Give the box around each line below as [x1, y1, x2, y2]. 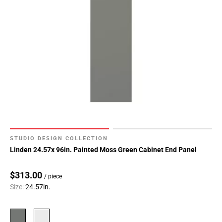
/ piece [44, 173, 62, 180]
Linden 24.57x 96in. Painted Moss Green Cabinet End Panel [10, 146, 197, 154]
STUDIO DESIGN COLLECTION [10, 135, 108, 142]
